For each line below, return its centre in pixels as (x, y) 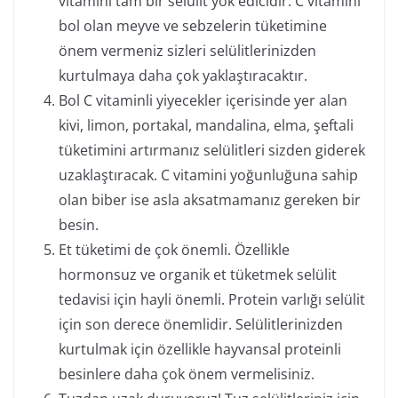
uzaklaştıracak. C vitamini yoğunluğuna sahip (208, 175)
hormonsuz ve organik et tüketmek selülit (198, 275)
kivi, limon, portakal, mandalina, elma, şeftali (206, 125)
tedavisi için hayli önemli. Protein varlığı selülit (212, 299)
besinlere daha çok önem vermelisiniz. (187, 374)
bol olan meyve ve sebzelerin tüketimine (193, 26)
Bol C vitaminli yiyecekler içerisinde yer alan (203, 100)
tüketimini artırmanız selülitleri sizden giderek (212, 150)
